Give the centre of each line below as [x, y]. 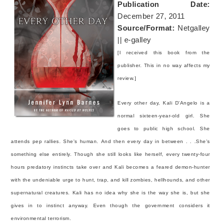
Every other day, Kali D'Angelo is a [164, 103]
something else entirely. [43, 154]
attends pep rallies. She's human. [56, 141]
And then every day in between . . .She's [155, 141]
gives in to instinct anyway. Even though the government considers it [110, 205]
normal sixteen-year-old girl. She [164, 115]
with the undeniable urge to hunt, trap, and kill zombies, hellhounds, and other [110, 180]
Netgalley [194, 28]
